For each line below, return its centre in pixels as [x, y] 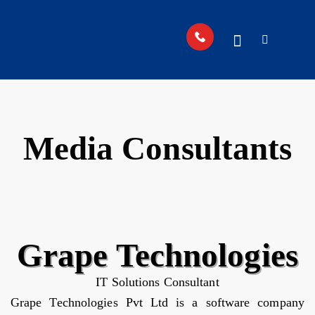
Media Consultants [157, 149]
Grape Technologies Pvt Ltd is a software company [157, 303]
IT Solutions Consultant [157, 282]
